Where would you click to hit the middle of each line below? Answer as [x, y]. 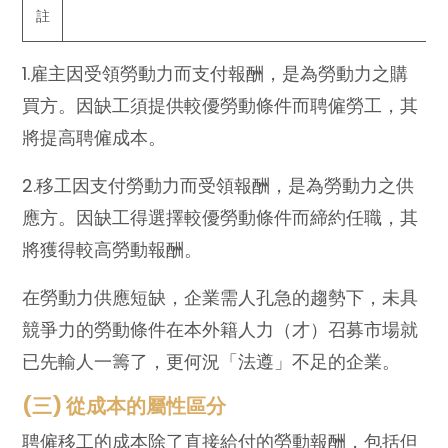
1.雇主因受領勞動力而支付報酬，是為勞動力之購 [215, 73]
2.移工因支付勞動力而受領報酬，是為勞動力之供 [218, 185]
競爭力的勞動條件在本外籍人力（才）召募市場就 [220, 329]
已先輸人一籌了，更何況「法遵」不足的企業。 [211, 361]
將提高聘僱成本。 [94, 137]
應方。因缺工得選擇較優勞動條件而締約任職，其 [220, 217]
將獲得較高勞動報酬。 [112, 249]
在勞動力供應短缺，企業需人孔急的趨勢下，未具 [220, 297]
